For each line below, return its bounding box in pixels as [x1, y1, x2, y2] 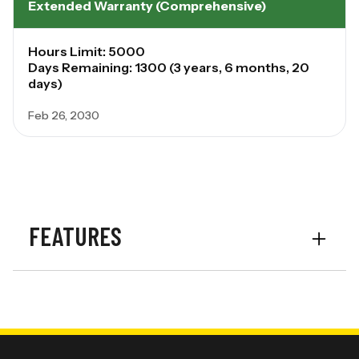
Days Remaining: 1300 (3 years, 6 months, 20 [28, 58, 309, 75]
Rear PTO [36, 319, 89, 335]
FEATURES [29, 220, 122, 251]
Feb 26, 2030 [28, 107, 99, 123]
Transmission [36, 286, 116, 302]
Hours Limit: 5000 [28, 42, 145, 59]
